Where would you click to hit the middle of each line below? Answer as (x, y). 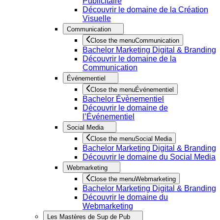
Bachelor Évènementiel (123, 99)
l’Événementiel (109, 117)
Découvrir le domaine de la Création (145, 10)
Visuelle (97, 18)
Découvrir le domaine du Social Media (149, 157)
